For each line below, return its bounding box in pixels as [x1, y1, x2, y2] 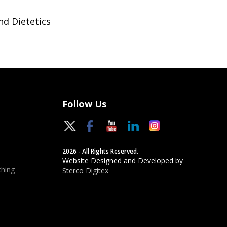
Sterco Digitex [62, 166, 109, 175]
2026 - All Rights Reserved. [62, 147, 139, 156]
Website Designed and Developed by [62, 156, 183, 165]
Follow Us [62, 98, 107, 110]
